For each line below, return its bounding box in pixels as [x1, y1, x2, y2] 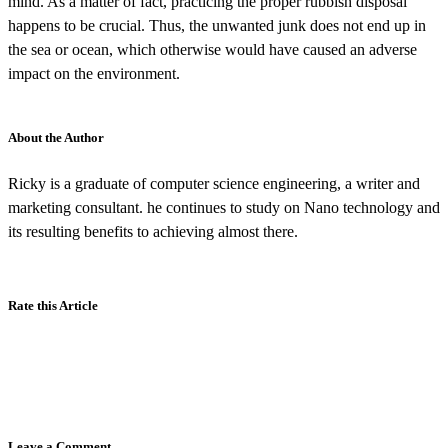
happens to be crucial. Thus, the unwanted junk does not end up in [8, 17, 426, 35]
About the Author [8, 130, 104, 146]
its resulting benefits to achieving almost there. [8, 223, 298, 241]
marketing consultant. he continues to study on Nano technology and [8, 199, 440, 217]
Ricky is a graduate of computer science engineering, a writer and [8, 175, 420, 193]
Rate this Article [8, 298, 98, 314]
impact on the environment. [8, 65, 180, 83]
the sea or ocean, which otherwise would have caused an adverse [8, 41, 417, 59]
